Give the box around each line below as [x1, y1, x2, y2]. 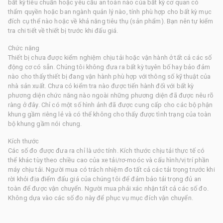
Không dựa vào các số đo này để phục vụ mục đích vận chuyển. [8, 194, 193, 202]
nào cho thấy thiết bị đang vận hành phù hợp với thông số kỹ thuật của [8, 72, 211, 80]
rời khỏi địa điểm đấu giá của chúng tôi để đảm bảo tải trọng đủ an [8, 175, 201, 183]
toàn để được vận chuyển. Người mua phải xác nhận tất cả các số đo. [8, 184, 209, 192]
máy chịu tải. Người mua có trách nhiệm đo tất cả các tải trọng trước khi [8, 165, 215, 173]
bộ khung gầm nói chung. [8, 119, 82, 127]
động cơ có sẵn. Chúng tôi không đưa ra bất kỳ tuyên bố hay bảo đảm [8, 63, 210, 71]
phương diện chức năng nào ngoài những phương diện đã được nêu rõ [8, 91, 214, 99]
